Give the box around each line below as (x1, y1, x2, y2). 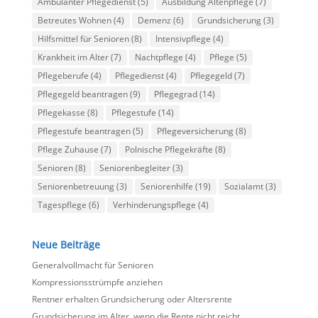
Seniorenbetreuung (37, 180, 114, 193)
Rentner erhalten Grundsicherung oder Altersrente (31, 293, 232, 306)
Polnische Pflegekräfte (124, 143, 213, 156)
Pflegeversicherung (156, 125, 234, 138)
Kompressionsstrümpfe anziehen (31, 276, 163, 289)
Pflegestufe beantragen (37, 125, 131, 138)
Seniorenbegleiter (99, 162, 170, 175)
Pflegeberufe (37, 70, 89, 82)
